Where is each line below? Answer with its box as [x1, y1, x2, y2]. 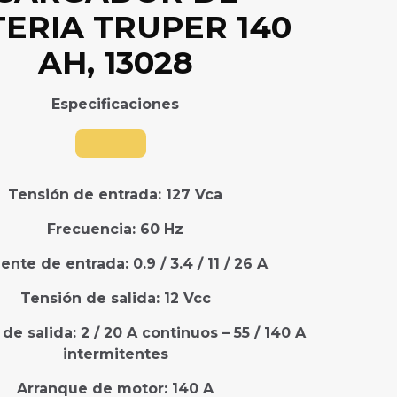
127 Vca [166, 186, 222, 204]
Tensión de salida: [19, 290, 164, 307]
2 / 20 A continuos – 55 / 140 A [80, 324, 306, 342]
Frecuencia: [47, 221, 140, 238]
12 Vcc [163, 290, 211, 307]
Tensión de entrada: [8, 186, 166, 204]
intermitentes [62, 346, 168, 363]
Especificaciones [51, 96, 179, 113]
